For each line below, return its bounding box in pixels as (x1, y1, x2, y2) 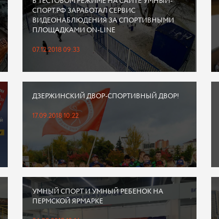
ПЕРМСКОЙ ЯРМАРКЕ (32, 197, 103, 206)
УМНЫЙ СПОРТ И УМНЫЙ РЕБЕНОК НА (32, 187, 163, 197)
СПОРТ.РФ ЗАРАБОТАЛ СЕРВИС (32, 6, 135, 16)
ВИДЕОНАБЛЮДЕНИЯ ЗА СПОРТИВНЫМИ (32, 16, 174, 25)
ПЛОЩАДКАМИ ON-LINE (32, 25, 115, 35)
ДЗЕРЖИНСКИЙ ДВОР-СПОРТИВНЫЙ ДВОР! (32, 91, 179, 101)
